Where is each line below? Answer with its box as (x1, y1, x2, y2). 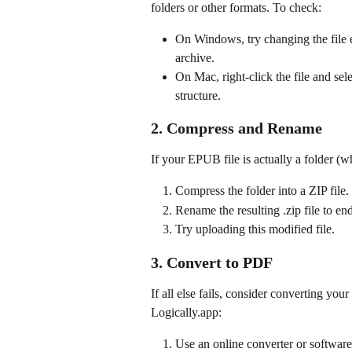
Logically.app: (151, 305, 222, 319)
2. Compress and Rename (151, 119, 322, 137)
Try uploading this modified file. (175, 222, 335, 236)
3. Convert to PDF (151, 253, 273, 271)
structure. (175, 88, 221, 102)
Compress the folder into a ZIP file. (175, 184, 349, 198)
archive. (175, 50, 214, 64)
